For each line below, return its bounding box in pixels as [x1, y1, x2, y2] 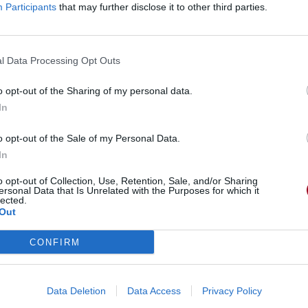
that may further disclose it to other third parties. [56, 1, 267, 12]
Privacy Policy [201, 285, 262, 296]
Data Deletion [46, 285, 106, 296]
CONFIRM [29, 236, 80, 247]
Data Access [126, 285, 181, 296]
